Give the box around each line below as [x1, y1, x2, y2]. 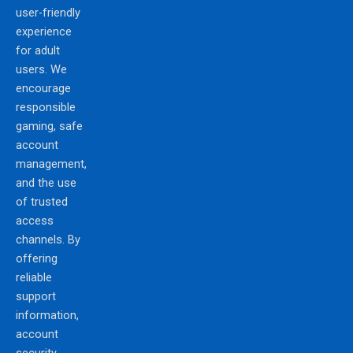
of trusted [16, 195, 68, 210]
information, [16, 308, 79, 323]
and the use [16, 176, 76, 191]
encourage [16, 81, 71, 96]
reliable [16, 270, 52, 285]
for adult [16, 43, 60, 58]
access [16, 214, 54, 229]
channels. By [16, 232, 80, 247]
